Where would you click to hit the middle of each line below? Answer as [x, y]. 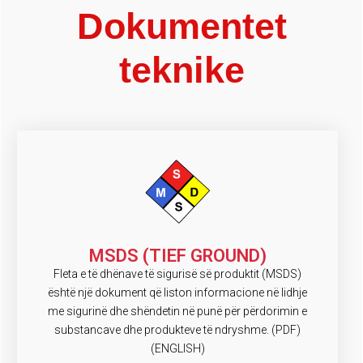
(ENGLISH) [177, 349]
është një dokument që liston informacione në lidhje [177, 293]
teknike [181, 70]
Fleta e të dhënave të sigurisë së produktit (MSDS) [177, 274]
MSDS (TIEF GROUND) [177, 256]
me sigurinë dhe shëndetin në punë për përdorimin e [177, 312]
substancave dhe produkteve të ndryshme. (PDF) [177, 330]
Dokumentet [181, 26]
